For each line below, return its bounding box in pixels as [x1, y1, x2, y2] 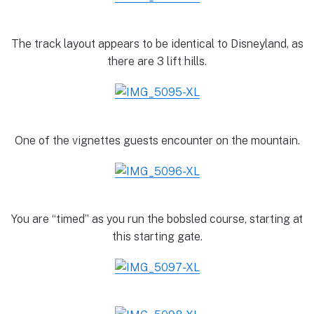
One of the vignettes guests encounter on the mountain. [14, 133, 300, 147]
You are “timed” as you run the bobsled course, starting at [11, 212, 303, 226]
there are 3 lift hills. [107, 55, 207, 69]
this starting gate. [111, 229, 203, 243]
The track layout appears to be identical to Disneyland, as [11, 37, 303, 51]
